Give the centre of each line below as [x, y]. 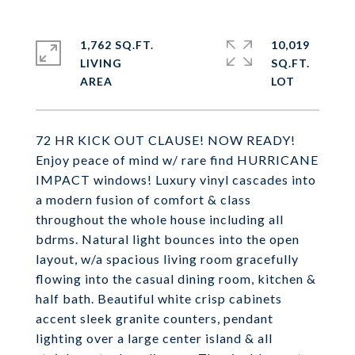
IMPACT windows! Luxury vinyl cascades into [176, 179]
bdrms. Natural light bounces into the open [168, 239]
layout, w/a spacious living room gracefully [167, 259]
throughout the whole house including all [160, 219]
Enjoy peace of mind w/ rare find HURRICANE [177, 160]
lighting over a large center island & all [154, 338]
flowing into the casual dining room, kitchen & [176, 279]
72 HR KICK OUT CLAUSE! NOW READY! [166, 140]
